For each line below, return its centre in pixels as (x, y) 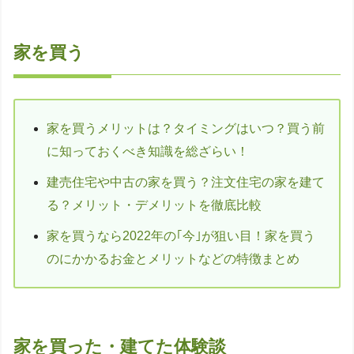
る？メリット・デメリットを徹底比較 (154, 205)
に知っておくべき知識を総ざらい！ (148, 151)
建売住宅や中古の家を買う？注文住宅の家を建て (186, 182)
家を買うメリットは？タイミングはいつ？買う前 (186, 128)
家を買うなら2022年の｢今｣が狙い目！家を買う (181, 236)
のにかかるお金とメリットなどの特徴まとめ (173, 259)
